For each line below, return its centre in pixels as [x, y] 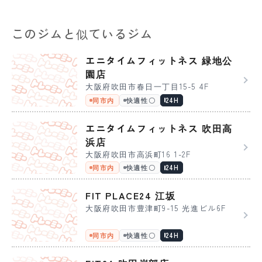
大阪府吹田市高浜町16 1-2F [138, 154]
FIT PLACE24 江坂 [131, 196]
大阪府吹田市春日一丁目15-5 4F [147, 87]
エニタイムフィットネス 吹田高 [159, 128]
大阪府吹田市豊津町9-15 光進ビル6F [156, 208]
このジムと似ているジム [82, 34]
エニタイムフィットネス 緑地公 [159, 61]
